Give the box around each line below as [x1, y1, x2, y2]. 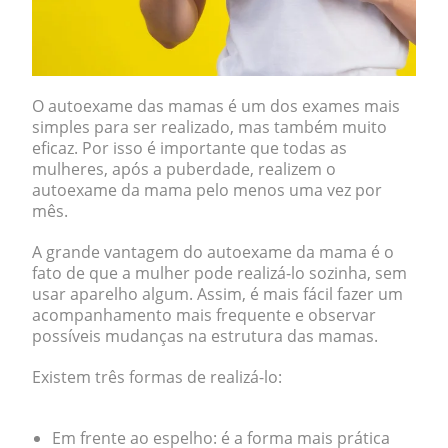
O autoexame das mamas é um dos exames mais [32, 95, 400, 117]
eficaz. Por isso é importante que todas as [32, 137, 347, 159]
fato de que [32, 262, 122, 284]
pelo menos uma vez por [192, 179, 382, 201]
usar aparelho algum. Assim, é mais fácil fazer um [32, 283, 403, 305]
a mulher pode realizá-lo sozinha [122, 262, 367, 284]
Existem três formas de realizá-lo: [32, 366, 282, 388]
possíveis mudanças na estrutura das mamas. [32, 325, 378, 347]
